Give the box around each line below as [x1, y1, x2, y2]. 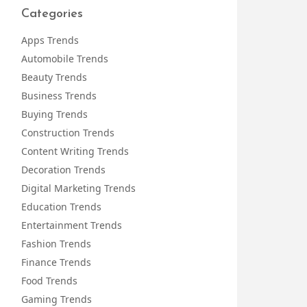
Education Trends [21, 200, 101, 213]
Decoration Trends [21, 163, 106, 176]
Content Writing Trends [21, 145, 129, 158]
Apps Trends [21, 34, 79, 47]
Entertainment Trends [21, 219, 122, 232]
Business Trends [21, 89, 97, 102]
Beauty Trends [21, 71, 87, 84]
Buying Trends [21, 108, 88, 121]
